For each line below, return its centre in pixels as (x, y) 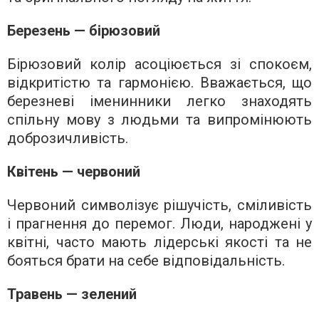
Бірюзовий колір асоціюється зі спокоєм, (159, 64)
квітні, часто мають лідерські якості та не (159, 242)
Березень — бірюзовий (84, 30)
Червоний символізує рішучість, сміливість (159, 205)
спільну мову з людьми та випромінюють (159, 119)
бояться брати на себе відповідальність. (146, 260)
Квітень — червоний (74, 171)
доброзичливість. (68, 138)
